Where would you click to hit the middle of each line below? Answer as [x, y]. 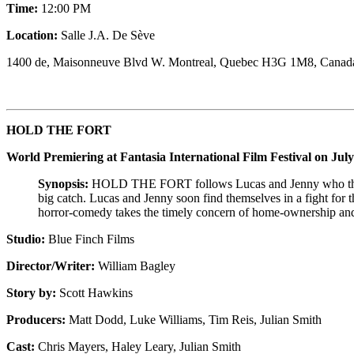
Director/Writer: [51, 265]
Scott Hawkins [96, 292]
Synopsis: [63, 183]
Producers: [38, 319]
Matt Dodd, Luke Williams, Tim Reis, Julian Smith [195, 319]
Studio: [27, 239]
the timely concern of [196, 212]
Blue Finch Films [91, 239]
